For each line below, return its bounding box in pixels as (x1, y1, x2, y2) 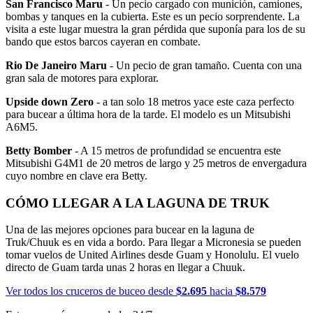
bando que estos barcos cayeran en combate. (6, 36, 201, 48)
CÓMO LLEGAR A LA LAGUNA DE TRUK (6, 195, 270, 210)
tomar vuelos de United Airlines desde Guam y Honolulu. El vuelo (6, 249, 299, 261)
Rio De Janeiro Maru (6, 59, 107, 71)
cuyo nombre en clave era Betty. (6, 170, 147, 182)
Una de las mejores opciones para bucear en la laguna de (6, 224, 254, 236)
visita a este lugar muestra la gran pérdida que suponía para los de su (6, 23, 305, 35)
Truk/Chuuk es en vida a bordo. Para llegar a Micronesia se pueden (6, 236, 301, 249)
